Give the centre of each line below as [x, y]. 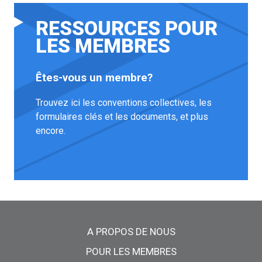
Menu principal [61, 221]
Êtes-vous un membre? [94, 78]
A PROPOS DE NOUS [131, 231]
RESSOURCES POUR [127, 28]
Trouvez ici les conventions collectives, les [124, 102]
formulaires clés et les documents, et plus [122, 116]
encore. [51, 130]
